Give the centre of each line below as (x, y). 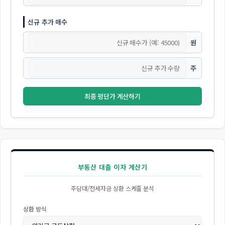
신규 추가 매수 (48, 22)
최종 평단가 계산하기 (113, 96)
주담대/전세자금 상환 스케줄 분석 (113, 188)
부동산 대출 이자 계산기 (113, 167)
